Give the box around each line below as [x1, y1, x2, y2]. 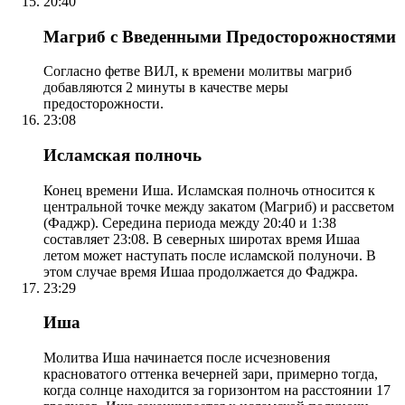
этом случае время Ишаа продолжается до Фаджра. [43, 263, 358, 279]
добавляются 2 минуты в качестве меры [43, 80, 288, 96]
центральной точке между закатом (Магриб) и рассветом [43, 198, 394, 214]
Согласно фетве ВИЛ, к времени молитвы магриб [43, 63, 352, 80]
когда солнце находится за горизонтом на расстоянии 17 [43, 382, 391, 399]
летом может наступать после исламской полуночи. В [43, 247, 376, 263]
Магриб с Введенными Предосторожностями [43, 26, 396, 46]
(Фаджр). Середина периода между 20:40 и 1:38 [43, 214, 336, 231]
